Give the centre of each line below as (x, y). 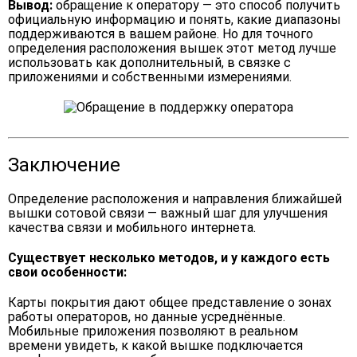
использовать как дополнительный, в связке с (149, 63)
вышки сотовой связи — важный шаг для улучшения (168, 213)
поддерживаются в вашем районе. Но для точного (161, 34)
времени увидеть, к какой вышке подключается (155, 345)
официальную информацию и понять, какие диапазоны (175, 20)
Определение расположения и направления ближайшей (175, 199)
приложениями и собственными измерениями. (150, 77)
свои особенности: (67, 272)
